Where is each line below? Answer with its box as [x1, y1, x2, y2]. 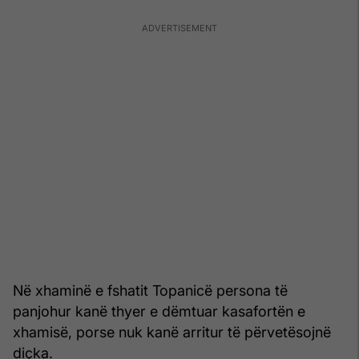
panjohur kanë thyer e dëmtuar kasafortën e [13, 302, 305, 320]
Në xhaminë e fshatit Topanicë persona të [13, 281, 288, 299]
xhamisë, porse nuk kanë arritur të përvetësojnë [13, 323, 331, 341]
